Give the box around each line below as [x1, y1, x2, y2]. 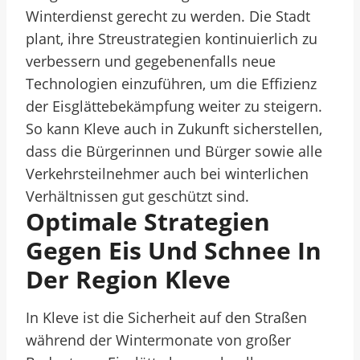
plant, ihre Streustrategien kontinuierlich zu [26, 29, 317, 48]
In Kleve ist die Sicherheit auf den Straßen [26, 308, 307, 327]
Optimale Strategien [26, 205, 270, 238]
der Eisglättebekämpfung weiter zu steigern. [26, 96, 322, 116]
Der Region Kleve [26, 263, 231, 296]
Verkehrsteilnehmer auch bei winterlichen [26, 164, 309, 183]
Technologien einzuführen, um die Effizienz [26, 74, 317, 93]
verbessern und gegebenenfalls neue [26, 51, 276, 71]
